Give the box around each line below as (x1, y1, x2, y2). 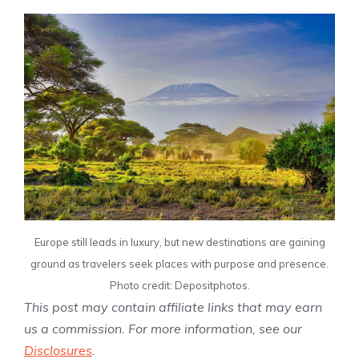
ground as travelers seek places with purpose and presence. (30, 257, 329, 271)
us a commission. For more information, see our (24, 321, 302, 337)
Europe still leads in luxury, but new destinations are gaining (34, 236, 325, 249)
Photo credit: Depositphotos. (109, 279, 250, 292)
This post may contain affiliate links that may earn (24, 299, 322, 316)
